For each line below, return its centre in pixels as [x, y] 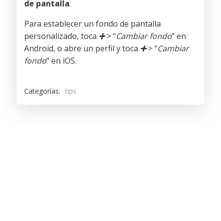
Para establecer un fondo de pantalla [92, 24]
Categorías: [42, 91]
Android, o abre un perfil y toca [82, 48]
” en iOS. [61, 61]
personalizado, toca [61, 36]
